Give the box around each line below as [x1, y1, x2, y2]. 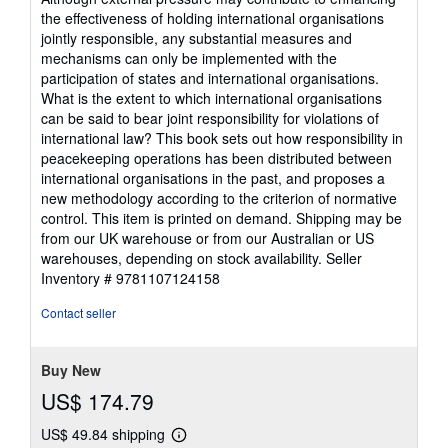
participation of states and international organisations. [41, 67, 379, 88]
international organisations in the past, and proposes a [41, 167, 385, 188]
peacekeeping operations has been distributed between [41, 147, 392, 168]
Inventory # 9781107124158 [41, 267, 220, 288]
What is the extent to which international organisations [41, 87, 382, 108]
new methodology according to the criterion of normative [41, 187, 397, 208]
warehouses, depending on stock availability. [41, 247, 326, 268]
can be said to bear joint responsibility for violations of [41, 107, 379, 128]
